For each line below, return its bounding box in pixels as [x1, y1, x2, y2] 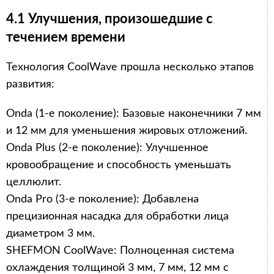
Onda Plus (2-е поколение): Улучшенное [6, 142, 209, 154]
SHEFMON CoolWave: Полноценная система [6, 245, 234, 256]
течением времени [6, 30, 125, 44]
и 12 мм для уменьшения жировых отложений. [6, 125, 247, 136]
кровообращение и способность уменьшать [6, 159, 231, 171]
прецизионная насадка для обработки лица [6, 210, 229, 222]
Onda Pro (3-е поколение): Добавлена [6, 193, 199, 205]
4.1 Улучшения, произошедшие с [6, 12, 213, 26]
